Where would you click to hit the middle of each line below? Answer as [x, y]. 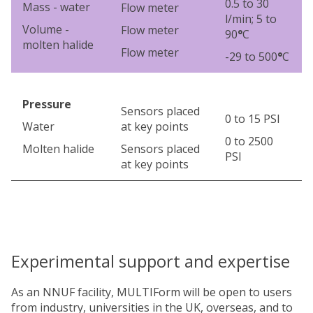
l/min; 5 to [251, 19]
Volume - [46, 29]
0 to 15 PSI [253, 118]
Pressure [47, 104]
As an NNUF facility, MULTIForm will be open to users [152, 292]
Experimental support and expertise [151, 261]
